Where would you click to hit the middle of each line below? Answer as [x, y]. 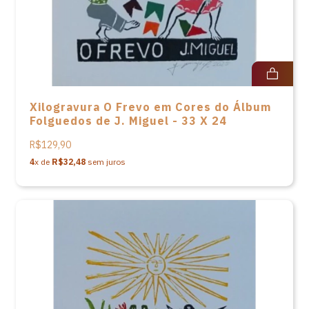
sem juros [106, 162]
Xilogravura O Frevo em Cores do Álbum [150, 107]
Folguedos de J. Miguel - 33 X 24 [128, 121]
